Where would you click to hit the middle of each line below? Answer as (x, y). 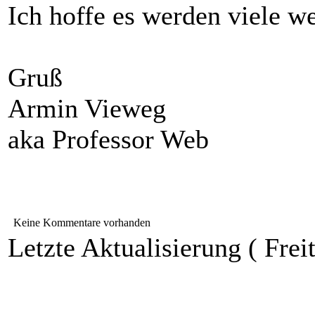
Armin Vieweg (87, 109)
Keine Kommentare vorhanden (79, 223)
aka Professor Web (108, 140)
